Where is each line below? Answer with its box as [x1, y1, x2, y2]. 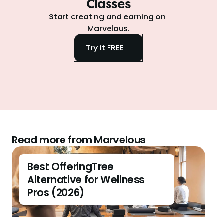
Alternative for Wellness [27, 172, 145, 186]
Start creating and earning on [49, 11, 166, 22]
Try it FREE [86, 42, 124, 53]
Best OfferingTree [27, 159, 114, 173]
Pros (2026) [27, 186, 84, 200]
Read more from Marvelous [12, 133, 146, 147]
